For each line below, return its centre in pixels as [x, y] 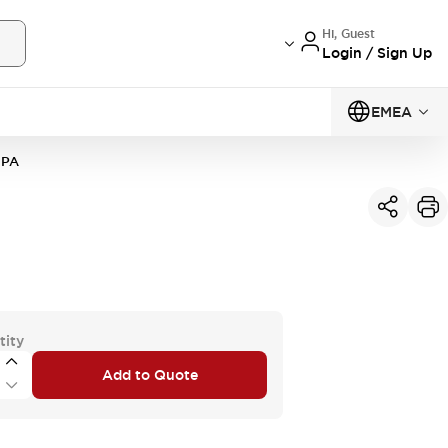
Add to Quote [149, 374]
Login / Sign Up [377, 52]
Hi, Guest [348, 33]
